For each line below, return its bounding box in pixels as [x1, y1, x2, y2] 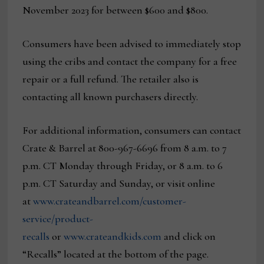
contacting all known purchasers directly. [22, 90, 199, 104]
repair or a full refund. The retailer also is [22, 72, 199, 86]
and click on [161, 230, 216, 243]
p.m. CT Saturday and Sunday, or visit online [22, 177, 216, 190]
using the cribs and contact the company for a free [22, 55, 237, 68]
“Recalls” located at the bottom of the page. [22, 247, 209, 261]
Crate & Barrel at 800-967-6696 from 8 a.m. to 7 [22, 141, 227, 155]
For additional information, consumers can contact [22, 124, 242, 137]
